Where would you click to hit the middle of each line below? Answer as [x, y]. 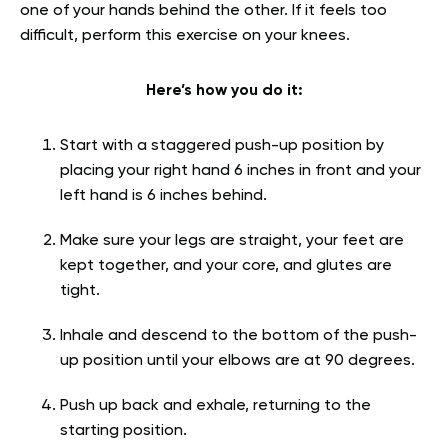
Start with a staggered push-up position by [222, 146]
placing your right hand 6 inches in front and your [240, 171]
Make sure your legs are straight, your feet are [232, 241]
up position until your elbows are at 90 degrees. [237, 361]
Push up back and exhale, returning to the [215, 406]
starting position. [123, 431]
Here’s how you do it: [224, 91]
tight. [82, 291]
